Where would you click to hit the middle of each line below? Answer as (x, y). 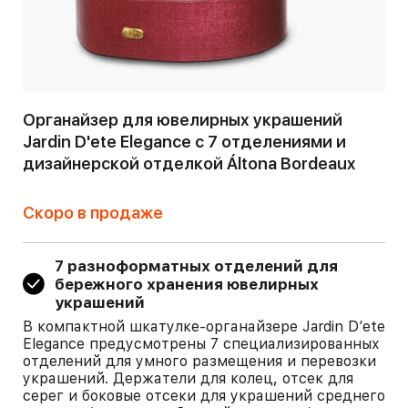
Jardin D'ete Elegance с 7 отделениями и (184, 142)
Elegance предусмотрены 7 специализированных (201, 344)
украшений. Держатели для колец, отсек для (188, 378)
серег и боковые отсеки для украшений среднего (204, 396)
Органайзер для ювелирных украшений (183, 120)
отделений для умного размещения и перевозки (199, 361)
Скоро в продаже (93, 213)
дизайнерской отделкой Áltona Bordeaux (189, 163)
